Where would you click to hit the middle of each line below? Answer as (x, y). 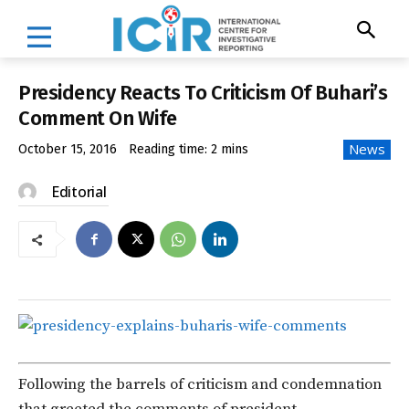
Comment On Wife (98, 118)
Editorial (79, 192)
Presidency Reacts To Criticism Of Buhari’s (203, 92)
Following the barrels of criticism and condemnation (200, 384)
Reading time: (170, 150)
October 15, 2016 (68, 150)
